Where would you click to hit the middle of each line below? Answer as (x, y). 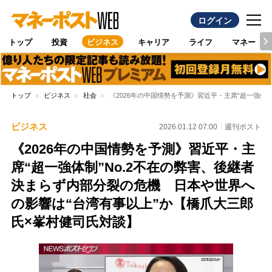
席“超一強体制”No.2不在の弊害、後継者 (132, 168)
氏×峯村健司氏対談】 (75, 222)
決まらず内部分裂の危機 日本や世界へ (133, 186)
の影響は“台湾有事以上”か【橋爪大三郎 (132, 204)
